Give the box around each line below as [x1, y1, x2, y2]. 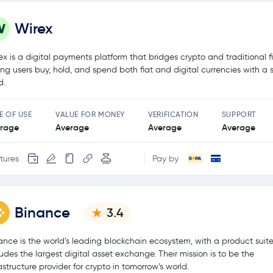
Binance [15, 203, 70, 222]
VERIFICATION [148, 109, 199, 119]
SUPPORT [221, 109, 256, 119]
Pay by [152, 153, 179, 164]
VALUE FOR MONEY [55, 109, 125, 119]
